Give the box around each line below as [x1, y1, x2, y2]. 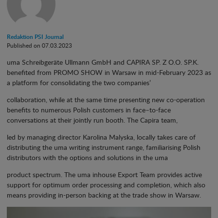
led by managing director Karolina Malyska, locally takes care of [7, 132, 196, 142]
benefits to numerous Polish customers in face [7, 105, 145, 114]
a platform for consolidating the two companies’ [7, 77, 151, 87]
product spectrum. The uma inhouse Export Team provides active [7, 169, 202, 179]
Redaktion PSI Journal [7, 32, 64, 41]
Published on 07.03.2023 [7, 41, 72, 50]
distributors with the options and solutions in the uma [7, 152, 168, 162]
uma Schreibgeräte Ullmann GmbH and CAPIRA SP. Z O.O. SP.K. [7, 57, 199, 67]
